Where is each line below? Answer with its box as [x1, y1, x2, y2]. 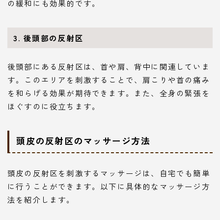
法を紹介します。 [7, 194, 75, 205]
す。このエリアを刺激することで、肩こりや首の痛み [7, 74, 210, 85]
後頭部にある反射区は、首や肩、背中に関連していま [7, 60, 210, 72]
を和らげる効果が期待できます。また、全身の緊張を [7, 87, 210, 98]
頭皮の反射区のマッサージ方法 [16, 134, 150, 147]
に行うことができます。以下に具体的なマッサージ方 [7, 181, 210, 192]
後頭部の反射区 [23, 32, 84, 44]
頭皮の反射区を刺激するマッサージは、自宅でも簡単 [7, 167, 210, 179]
